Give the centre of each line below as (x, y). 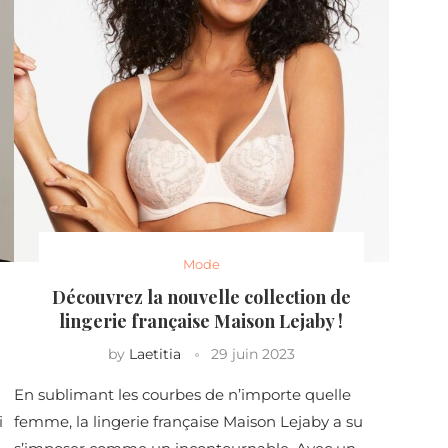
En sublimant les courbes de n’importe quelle (182, 394)
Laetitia (154, 354)
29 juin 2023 (252, 354)
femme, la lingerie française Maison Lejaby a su (188, 421)
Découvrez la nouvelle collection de (201, 297)
